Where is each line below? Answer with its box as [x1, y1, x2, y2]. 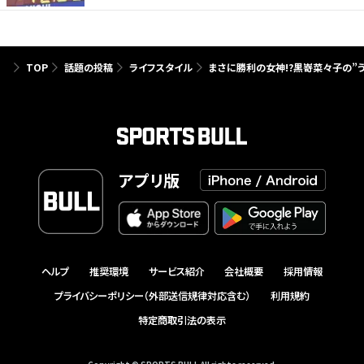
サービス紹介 [148, 263, 205, 279]
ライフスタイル [129, 59, 193, 74]
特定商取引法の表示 [138, 313, 226, 328]
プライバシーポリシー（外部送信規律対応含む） [54, 288, 251, 304]
